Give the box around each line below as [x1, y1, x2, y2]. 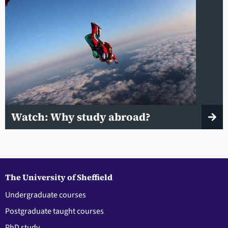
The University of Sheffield [5, 171, 112, 183]
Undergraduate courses [5, 189, 86, 201]
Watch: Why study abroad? [11, 109, 153, 125]
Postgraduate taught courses [5, 205, 104, 217]
